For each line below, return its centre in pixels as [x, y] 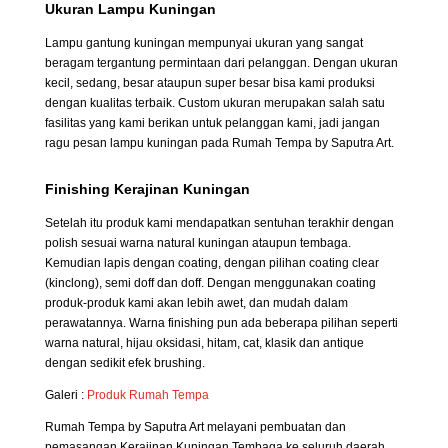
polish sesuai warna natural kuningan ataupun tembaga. [197, 243]
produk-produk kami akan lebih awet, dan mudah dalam [196, 303]
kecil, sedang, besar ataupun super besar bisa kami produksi [209, 83]
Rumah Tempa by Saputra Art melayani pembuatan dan [195, 427]
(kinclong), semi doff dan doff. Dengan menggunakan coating [210, 283]
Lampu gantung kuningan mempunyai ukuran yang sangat [203, 43]
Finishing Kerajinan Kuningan [147, 189]
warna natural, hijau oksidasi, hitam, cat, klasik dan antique [204, 343]
